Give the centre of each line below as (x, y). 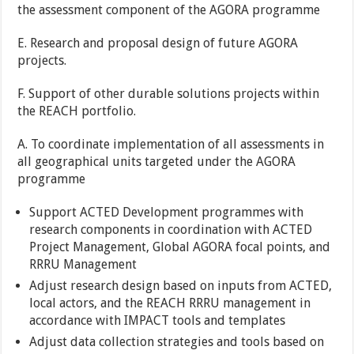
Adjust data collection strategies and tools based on (177, 342)
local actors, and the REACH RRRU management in (170, 303)
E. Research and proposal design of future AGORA (158, 43)
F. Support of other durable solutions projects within (169, 94)
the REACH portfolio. (77, 111)
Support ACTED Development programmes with (167, 213)
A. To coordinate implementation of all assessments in (171, 145)
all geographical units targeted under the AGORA (157, 162)
